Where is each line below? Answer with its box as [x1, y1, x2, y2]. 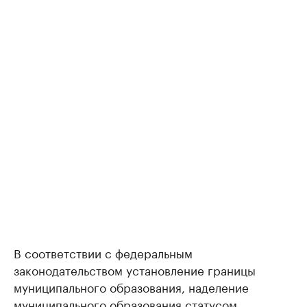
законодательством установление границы [14, 260, 256, 278]
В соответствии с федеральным [14, 243, 193, 261]
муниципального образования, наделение [14, 278, 249, 295]
